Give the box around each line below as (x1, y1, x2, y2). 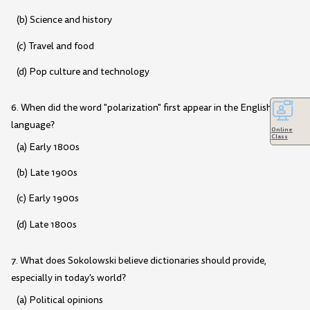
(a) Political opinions (16, 293, 103, 307)
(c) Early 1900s (16, 192, 79, 206)
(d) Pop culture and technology (16, 64, 149, 78)
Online (271, 125, 293, 134)
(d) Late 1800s (16, 217, 77, 231)
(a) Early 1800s (16, 140, 80, 154)
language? (11, 118, 55, 131)
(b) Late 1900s (16, 166, 77, 180)
